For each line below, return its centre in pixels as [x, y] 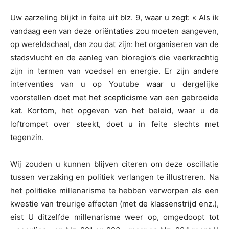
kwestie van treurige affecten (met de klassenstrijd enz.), [114, 204]
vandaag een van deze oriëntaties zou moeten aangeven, [114, 31]
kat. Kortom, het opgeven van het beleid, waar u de [114, 111]
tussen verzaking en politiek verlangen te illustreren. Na [114, 177]
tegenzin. [27, 138]
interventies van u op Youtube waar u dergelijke [114, 84]
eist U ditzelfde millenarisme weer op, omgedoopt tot [114, 217]
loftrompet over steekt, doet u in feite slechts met [114, 124]
